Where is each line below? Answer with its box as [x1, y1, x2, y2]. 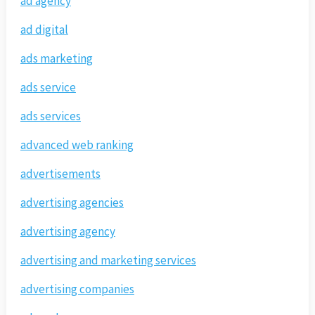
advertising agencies [20, 195, 124, 211]
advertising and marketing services [20, 252, 196, 269]
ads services [20, 108, 81, 124]
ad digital [20, 22, 68, 38]
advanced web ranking [20, 137, 134, 153]
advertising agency [20, 224, 115, 240]
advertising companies [20, 281, 134, 297]
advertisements [20, 166, 101, 182]
